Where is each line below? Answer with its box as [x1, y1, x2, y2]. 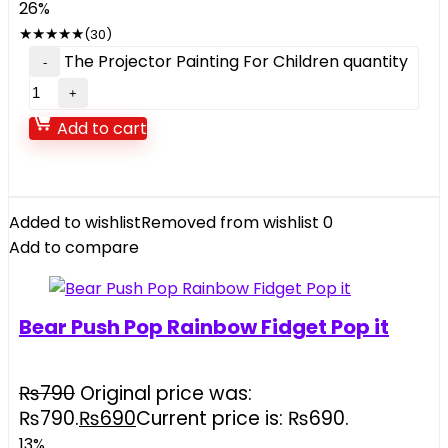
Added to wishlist [9, 211, 141, 234]
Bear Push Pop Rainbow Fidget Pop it [19, 313, 389, 341]
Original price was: [80, 380, 252, 407]
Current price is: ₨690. [136, 405, 349, 432]
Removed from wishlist [141, 211, 319, 234]
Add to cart [53, 117, 147, 140]
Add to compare [9, 236, 139, 259]
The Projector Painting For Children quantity [64, 50, 408, 73]
